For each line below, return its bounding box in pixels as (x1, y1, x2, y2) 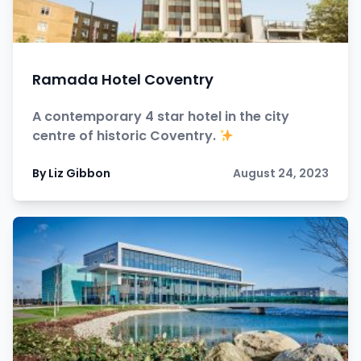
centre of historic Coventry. (32, 127, 219, 145)
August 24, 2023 (233, 165, 329, 181)
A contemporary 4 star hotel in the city (32, 107, 289, 126)
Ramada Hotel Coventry (32, 69, 214, 89)
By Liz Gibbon (32, 165, 110, 181)
